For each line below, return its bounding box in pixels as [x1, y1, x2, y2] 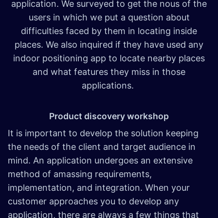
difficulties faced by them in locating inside [21, 26, 197, 36]
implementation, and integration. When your [8, 182, 190, 193]
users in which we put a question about [28, 12, 190, 23]
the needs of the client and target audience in [8, 142, 196, 152]
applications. [82, 80, 136, 91]
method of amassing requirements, [8, 169, 152, 180]
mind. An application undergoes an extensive [8, 155, 193, 166]
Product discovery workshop [49, 111, 169, 122]
